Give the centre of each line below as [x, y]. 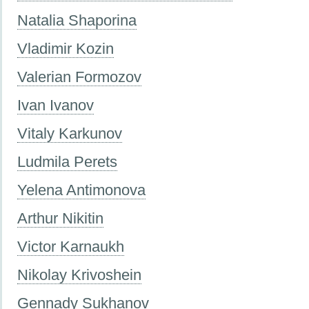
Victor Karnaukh [71, 247]
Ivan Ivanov [56, 106]
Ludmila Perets [67, 162]
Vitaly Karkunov [70, 134]
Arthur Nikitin [60, 219]
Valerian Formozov [79, 77]
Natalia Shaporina [77, 21]
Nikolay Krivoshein [79, 275]
